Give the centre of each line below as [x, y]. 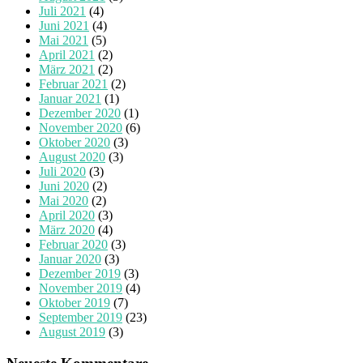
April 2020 [67, 216]
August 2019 [72, 332]
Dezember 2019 [80, 274]
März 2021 [67, 70]
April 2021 [67, 55]
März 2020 [67, 230]
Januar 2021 [70, 99]
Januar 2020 [70, 259]
